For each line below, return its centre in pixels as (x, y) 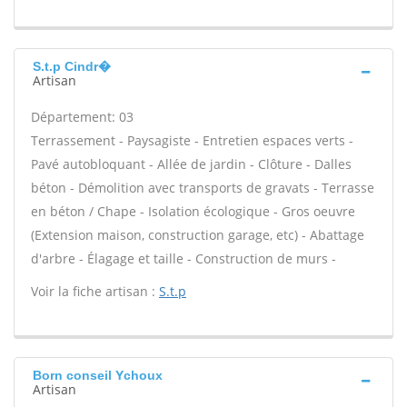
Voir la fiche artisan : (95, 291)
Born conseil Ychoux (98, 375)
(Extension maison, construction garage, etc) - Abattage (198, 235)
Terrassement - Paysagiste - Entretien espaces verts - (192, 140)
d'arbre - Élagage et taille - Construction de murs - (184, 258)
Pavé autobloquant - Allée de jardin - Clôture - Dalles (191, 164)
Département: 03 (82, 117)
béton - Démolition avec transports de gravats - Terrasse (203, 188)
